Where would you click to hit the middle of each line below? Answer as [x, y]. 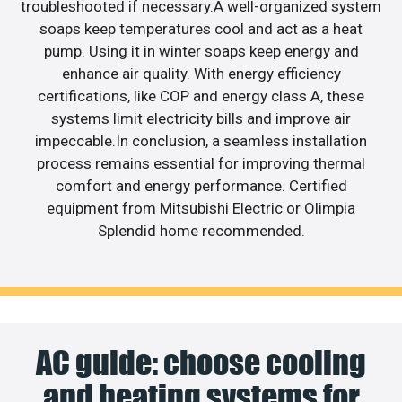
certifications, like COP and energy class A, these [201, 96]
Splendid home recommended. [201, 230]
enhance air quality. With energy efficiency [201, 73]
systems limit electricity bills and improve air [201, 118]
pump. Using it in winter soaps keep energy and [201, 51]
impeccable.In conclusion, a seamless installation [201, 140]
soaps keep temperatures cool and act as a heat [201, 28]
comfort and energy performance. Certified [201, 185]
